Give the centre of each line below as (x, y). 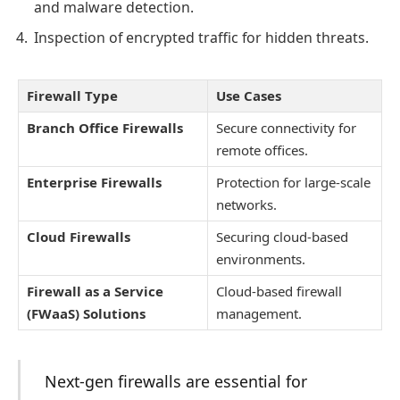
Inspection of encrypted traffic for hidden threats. (201, 38)
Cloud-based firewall (279, 292)
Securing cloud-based (282, 237)
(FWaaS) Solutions (86, 314)
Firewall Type (72, 96)
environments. (261, 259)
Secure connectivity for (286, 128)
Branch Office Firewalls (105, 128)
